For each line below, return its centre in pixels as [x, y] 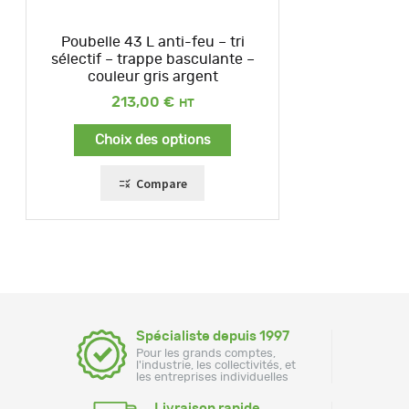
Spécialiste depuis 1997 [213, 336]
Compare [161, 183]
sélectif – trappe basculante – [152, 59]
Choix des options [152, 140]
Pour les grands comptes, [206, 353]
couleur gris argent [152, 76]
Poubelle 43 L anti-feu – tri [152, 42]
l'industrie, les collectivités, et [216, 365]
